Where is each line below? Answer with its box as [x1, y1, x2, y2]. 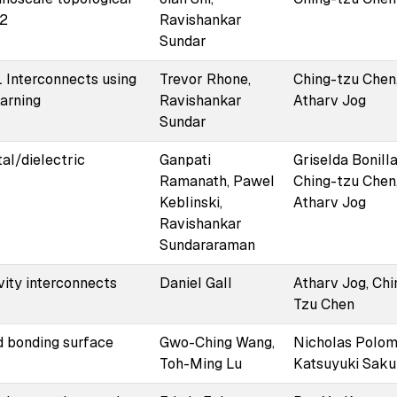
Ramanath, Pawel [159, 171, 275, 191]
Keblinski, [159, 192, 222, 212]
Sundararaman [159, 235, 255, 254]
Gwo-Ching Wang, [159, 332, 275, 352]
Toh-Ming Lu [159, 354, 242, 373]
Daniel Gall [159, 273, 232, 292]
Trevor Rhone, [159, 69, 251, 89]
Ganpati [159, 150, 211, 169]
